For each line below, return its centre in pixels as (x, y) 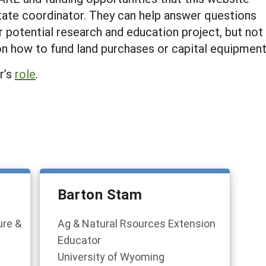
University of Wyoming (111, 256)
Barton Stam (100, 194)
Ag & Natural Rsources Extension (137, 223)
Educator (79, 240)
